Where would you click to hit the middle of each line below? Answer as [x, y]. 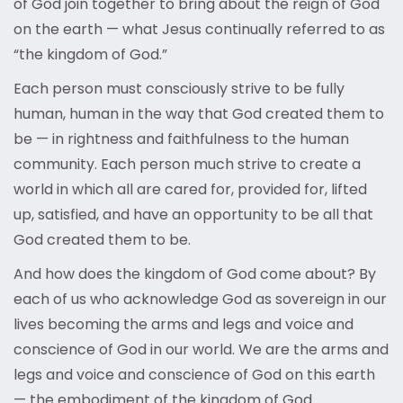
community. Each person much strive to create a [187, 165]
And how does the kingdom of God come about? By [195, 274]
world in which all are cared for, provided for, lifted [190, 190]
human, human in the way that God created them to [199, 114]
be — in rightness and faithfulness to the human [181, 139]
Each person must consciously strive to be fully [179, 89]
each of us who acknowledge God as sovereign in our [200, 300]
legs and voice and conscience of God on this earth [194, 375]
